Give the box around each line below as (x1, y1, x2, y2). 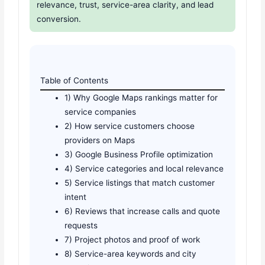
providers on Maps (64, 135, 135, 145)
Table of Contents (40, 75, 109, 85)
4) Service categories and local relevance (64, 163, 224, 173)
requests (64, 220, 98, 230)
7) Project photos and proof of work (64, 234, 201, 244)
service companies (64, 106, 137, 117)
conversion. (37, 14, 82, 24)
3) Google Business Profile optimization (64, 149, 214, 159)
